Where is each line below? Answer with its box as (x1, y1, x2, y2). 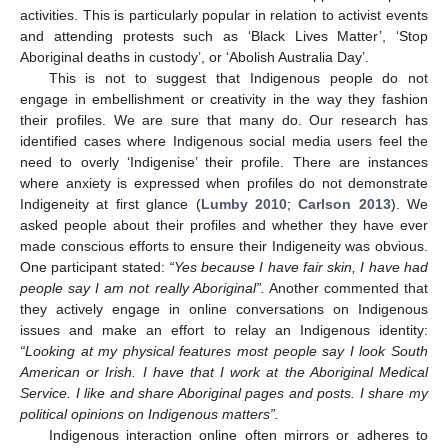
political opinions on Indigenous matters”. (20, 405, 279, 422)
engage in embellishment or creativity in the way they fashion (20, 90, 428, 107)
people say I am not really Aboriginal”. (20, 279, 265, 296)
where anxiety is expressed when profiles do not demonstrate (20, 174, 428, 191)
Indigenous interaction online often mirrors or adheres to (48, 426, 428, 443)
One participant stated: (20, 258, 169, 275)
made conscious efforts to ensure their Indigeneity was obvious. (20, 237, 428, 254)
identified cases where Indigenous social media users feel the (20, 132, 428, 149)
